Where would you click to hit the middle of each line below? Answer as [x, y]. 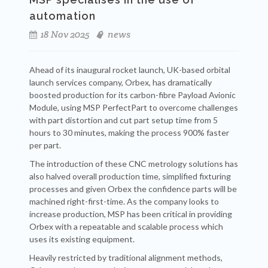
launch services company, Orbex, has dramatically [121, 82]
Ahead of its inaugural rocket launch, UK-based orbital [130, 70]
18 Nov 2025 [64, 34]
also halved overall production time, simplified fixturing [130, 176]
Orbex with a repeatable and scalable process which [126, 226]
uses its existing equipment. [82, 239]
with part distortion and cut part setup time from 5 [124, 120]
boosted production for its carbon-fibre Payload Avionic [133, 95]
